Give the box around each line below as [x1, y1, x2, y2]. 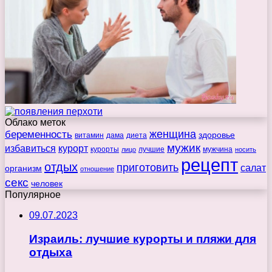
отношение [80, 165, 114, 173]
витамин [75, 131, 104, 140]
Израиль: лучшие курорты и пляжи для [29, 232, 256, 245]
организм [5, 163, 42, 174]
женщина [149, 128, 196, 141]
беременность [5, 128, 72, 141]
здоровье [199, 130, 235, 140]
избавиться [5, 143, 56, 154]
